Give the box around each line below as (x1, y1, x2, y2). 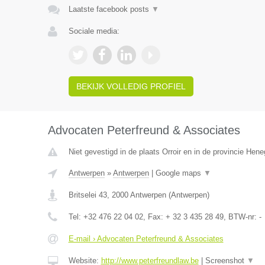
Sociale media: (68, 27, 119, 35)
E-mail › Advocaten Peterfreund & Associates (68, 234, 224, 243)
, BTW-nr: (223, 212, 259, 221)
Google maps (155, 169, 203, 177)
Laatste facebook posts (68, 5, 151, 14)
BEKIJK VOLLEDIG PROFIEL (76, 82, 186, 91)
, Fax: (143, 212, 166, 221)
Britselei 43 (68, 190, 107, 199)
